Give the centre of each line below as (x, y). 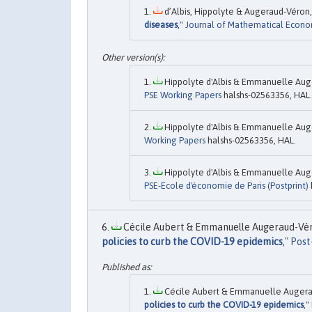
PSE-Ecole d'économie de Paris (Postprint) (226, 186)
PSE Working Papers (183, 95)
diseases (161, 24)
